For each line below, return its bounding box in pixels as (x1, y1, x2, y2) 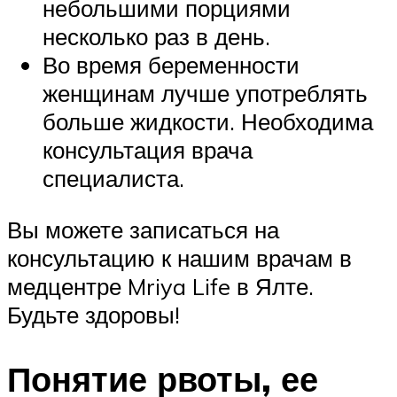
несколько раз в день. (43, 22, 270, 51)
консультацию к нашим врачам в (7, 243, 352, 272)
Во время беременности (43, 51, 300, 80)
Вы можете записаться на (7, 214, 279, 244)
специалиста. (43, 164, 184, 193)
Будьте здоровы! (7, 300, 180, 329)
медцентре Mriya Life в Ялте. (7, 271, 314, 300)
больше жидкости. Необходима (43, 107, 373, 136)
